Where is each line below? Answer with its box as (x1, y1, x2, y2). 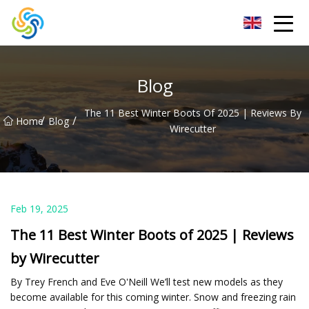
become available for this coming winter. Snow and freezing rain (10, 290, 296, 303)
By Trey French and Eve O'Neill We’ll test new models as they (10, 275, 283, 288)
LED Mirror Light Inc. (52, 17, 129, 28)
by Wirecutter (10, 248, 99, 268)
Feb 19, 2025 (10, 201, 68, 215)
